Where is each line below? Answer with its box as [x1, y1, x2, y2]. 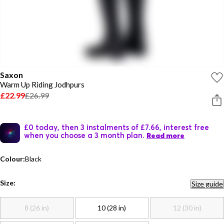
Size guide [191, 179, 223, 188]
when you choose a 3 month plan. [24, 130, 144, 139]
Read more [146, 131, 184, 140]
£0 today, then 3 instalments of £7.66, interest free [24, 122, 209, 131]
